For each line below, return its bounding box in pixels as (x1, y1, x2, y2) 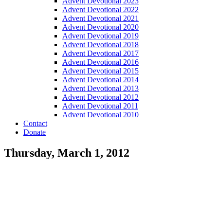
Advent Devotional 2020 (62, 23, 139, 31)
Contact (23, 119, 47, 127)
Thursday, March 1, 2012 (4, 146, 129, 159)
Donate (23, 128, 46, 136)
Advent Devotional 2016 (62, 58, 139, 66)
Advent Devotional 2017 (62, 49, 139, 57)
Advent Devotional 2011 (62, 102, 138, 110)
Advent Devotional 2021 (62, 14, 139, 22)
